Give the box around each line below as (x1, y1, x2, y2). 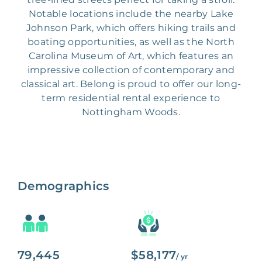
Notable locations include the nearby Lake (28, 8, 234, 20)
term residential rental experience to (42, 92, 220, 104)
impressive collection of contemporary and (27, 64, 235, 76)
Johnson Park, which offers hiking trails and (26, 22, 236, 34)
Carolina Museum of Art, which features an (28, 50, 234, 62)
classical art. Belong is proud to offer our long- (20, 78, 242, 90)
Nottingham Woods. (81, 106, 181, 118)
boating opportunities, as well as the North (27, 36, 235, 48)
